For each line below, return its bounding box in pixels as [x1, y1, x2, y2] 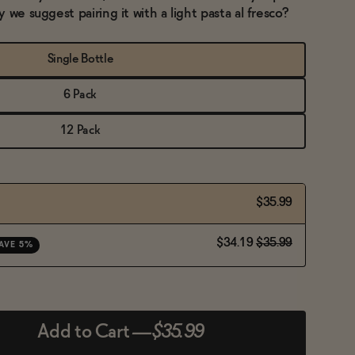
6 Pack [73, 88, 97, 101]
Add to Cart [37, 323, 130, 342]
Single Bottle [81, 52, 113, 65]
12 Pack [76, 124, 101, 136]
